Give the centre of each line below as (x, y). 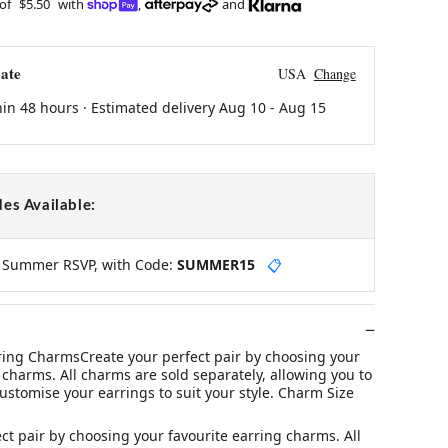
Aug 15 (302, 107)
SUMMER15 (215, 264)
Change (334, 73)
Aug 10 (242, 107)
